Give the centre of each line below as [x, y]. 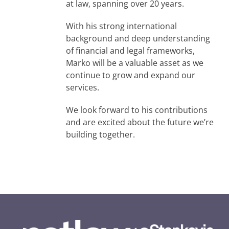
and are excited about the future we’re [140, 122]
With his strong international [121, 26]
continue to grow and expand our [131, 75]
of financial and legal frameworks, [130, 51]
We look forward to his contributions [137, 110]
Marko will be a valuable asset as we [135, 63]
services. [83, 88]
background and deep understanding [138, 39]
